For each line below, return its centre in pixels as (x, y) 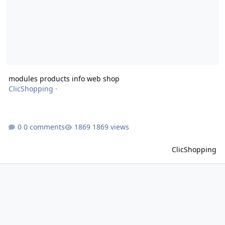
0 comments (44, 127)
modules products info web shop (64, 79)
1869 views (110, 127)
